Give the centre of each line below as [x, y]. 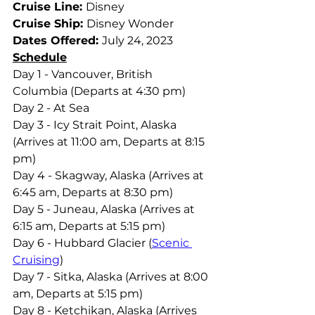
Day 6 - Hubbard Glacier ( [82, 243]
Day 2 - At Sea [51, 108]
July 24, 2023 [137, 40]
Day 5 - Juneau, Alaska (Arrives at [105, 209]
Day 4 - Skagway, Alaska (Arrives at [110, 175]
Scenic [172, 243]
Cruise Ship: [50, 24]
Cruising [36, 260]
